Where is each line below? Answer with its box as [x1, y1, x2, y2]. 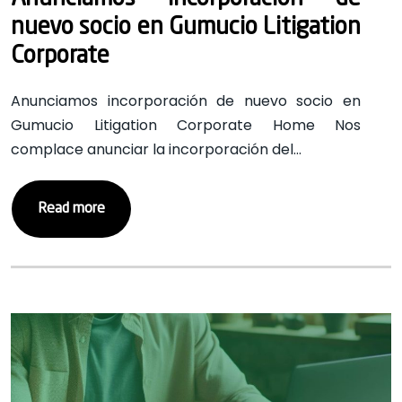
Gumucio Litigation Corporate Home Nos [11, 115, 362, 135]
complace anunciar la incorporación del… [11, 139, 301, 160]
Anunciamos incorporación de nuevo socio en [11, 91, 362, 111]
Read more [38, 202, 105, 216]
